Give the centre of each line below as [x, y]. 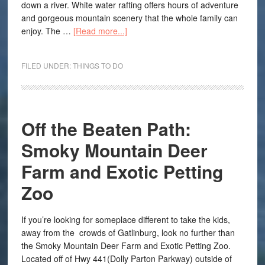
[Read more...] [100, 31]
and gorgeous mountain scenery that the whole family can [129, 18]
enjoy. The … [47, 31]
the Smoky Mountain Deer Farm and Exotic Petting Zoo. [126, 245]
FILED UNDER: [47, 65]
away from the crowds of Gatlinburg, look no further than [128, 232]
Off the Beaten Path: [106, 129]
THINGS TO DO [98, 65]
